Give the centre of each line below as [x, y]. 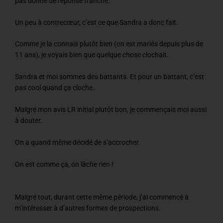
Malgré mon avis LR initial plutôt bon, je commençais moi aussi [111, 110]
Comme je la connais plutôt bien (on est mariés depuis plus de [109, 44]
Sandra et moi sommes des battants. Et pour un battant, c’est [110, 77]
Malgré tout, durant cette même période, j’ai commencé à [102, 197]
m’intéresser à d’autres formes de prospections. [88, 208]
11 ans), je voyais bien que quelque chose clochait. [92, 55]
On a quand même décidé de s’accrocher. [78, 143]
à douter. [29, 121]
